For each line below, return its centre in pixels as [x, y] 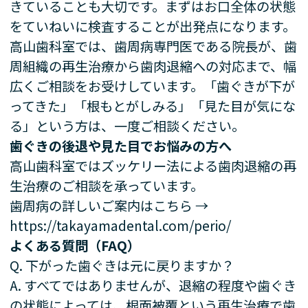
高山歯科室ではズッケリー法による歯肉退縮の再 [153, 165]
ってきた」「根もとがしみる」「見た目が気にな [153, 106]
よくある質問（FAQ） [75, 245]
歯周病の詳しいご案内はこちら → [109, 205]
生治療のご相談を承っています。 [107, 185]
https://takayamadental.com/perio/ [121, 225]
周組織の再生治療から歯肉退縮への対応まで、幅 [153, 66]
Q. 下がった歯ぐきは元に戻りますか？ [122, 265]
